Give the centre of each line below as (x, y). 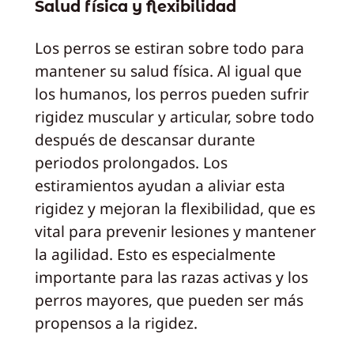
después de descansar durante (145, 139)
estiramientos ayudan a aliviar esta (160, 185)
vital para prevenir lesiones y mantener (175, 231)
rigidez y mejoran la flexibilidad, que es (175, 208)
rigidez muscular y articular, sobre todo (174, 116)
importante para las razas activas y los (171, 277)
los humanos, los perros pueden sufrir (171, 93)
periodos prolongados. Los (131, 162)
